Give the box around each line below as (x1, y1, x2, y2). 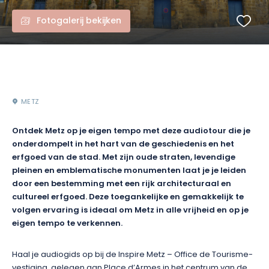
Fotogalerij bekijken (37, 14, 121, 28)
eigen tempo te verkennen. (12, 217, 122, 231)
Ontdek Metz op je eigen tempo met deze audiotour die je (12, 125, 250, 138)
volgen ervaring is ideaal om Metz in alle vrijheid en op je (12, 204, 249, 217)
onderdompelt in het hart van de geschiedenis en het (12, 138, 234, 151)
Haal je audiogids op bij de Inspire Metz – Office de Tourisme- (12, 249, 253, 261)
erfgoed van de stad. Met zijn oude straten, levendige (12, 151, 235, 165)
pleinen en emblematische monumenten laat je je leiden (12, 165, 246, 178)
